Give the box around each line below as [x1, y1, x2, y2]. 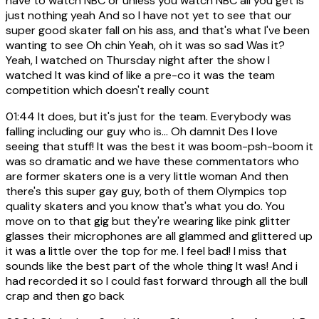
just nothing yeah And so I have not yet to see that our [6, 7, 292, 23]
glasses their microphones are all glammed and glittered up [6, 228, 313, 244]
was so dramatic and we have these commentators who [6, 153, 299, 169]
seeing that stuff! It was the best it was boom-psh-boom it [6, 138, 313, 154]
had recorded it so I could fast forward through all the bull [6, 273, 308, 288]
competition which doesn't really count [6, 82, 209, 98]
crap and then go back [6, 288, 125, 303]
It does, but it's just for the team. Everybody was [35, 108, 291, 124]
